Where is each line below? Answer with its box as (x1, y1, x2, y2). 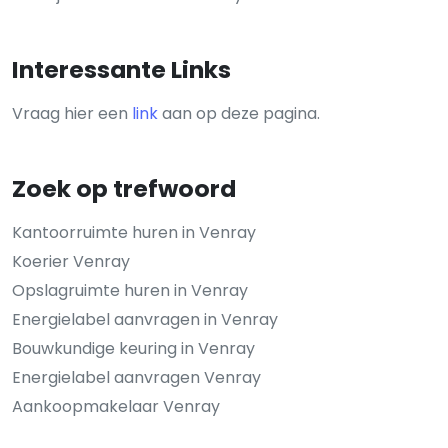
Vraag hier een (12, 101, 132, 125)
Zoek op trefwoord (12, 171, 236, 205)
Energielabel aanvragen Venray (12, 365, 261, 389)
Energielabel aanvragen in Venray (12, 307, 278, 331)
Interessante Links (12, 52, 231, 86)
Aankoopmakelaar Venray (12, 394, 220, 418)
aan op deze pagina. (158, 101, 320, 125)
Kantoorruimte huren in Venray (12, 220, 256, 244)
